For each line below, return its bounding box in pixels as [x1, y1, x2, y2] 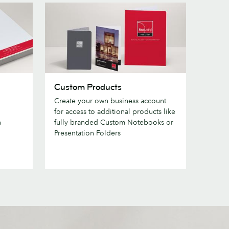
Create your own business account [54, 96, 166, 105]
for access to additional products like [54, 106, 175, 116]
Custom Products [54, 81, 122, 93]
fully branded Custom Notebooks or [54, 117, 173, 127]
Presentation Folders [54, 128, 121, 138]
